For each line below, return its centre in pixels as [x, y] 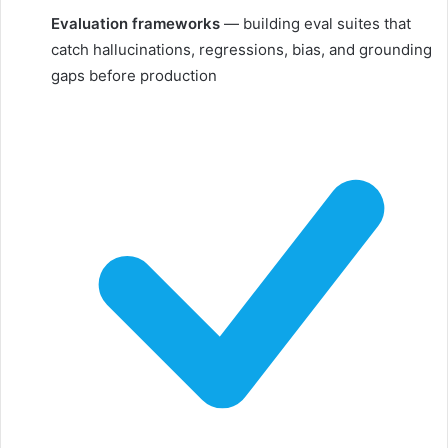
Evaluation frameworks [135, 24]
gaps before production [134, 76]
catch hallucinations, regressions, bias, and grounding [241, 50]
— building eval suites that [315, 24]
